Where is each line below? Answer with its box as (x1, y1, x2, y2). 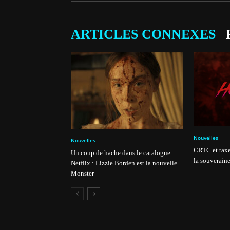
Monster (71, 169, 94, 177)
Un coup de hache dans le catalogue (71, 149, 170, 157)
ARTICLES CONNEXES (71, 27, 216, 42)
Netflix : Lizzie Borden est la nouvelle (71, 159, 177, 167)
